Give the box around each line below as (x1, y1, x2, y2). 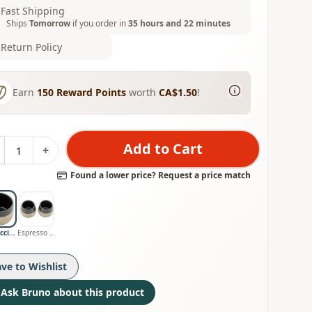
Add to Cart (123, 139, 203, 158)
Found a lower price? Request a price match (70, 169, 251, 181)
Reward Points (54, 86, 127, 99)
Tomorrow (29, 17, 71, 29)
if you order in (70, 17, 129, 29)
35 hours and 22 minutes (128, 17, 231, 29)
